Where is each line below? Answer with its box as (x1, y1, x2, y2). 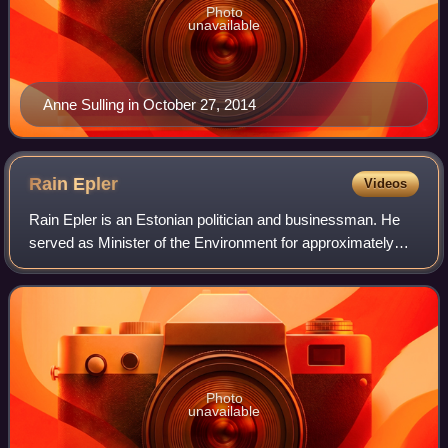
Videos (363, 175, 407, 191)
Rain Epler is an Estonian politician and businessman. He (29, 210, 401, 228)
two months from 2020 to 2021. (29, 256, 232, 274)
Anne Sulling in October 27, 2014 (43, 95, 256, 113)
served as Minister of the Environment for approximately (29, 233, 395, 251)
